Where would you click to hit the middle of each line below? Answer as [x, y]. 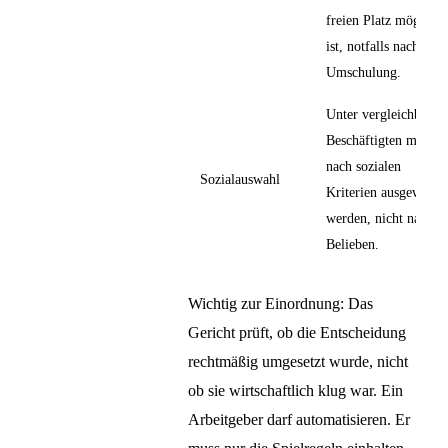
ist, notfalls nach [372, 45]
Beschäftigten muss [380, 139]
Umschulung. [363, 71]
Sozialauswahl [240, 178]
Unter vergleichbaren [385, 113]
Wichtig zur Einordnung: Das [280, 303]
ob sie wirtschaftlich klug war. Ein [295, 390]
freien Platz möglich [383, 19]
